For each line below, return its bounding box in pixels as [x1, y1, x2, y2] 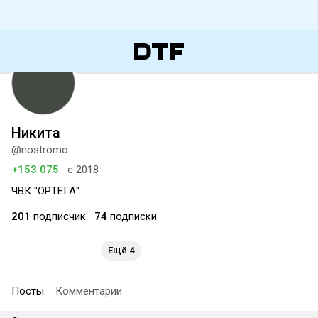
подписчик [31, 210, 86, 223]
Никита [11, 124, 60, 141]
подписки [107, 210, 157, 223]
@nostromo [11, 143, 68, 156]
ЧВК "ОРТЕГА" [11, 185, 79, 197]
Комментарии [55, 285, 122, 297]
